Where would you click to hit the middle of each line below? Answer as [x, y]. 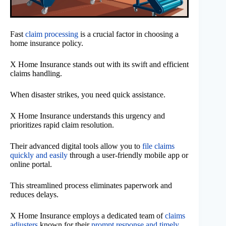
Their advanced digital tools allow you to [76, 146]
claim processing [52, 34]
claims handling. [36, 74]
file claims [158, 146]
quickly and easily [39, 155]
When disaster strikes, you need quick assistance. [88, 95]
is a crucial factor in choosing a [128, 34]
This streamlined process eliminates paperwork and [91, 186]
